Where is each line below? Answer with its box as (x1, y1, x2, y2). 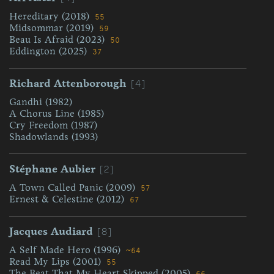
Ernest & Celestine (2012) (9, 193, 127, 205)
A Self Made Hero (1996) (9, 244, 124, 256)
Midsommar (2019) (9, 22, 97, 34)
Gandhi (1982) (9, 96, 72, 108)
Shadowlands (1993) (9, 131, 98, 143)
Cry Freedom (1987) (9, 119, 97, 131)
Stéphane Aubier (9, 162, 95, 176)
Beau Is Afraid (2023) (9, 34, 108, 45)
